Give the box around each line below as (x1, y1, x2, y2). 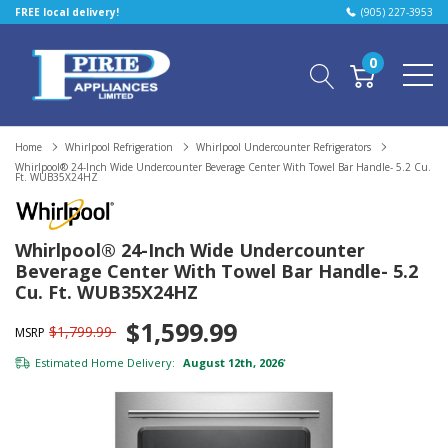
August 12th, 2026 (180, 355, 283, 371)
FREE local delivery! (15, 5, 119, 19)
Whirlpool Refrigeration (65, 140, 173, 154)
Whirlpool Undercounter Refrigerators (196, 140, 371, 154)
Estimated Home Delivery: (35, 355, 175, 371)
